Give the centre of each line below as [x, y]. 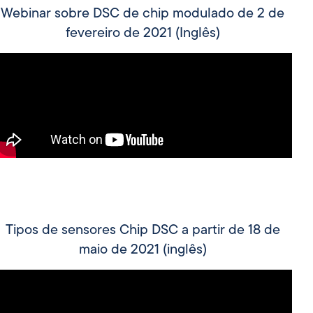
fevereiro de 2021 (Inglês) [143, 33]
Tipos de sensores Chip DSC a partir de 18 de [143, 230]
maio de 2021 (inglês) [143, 250]
